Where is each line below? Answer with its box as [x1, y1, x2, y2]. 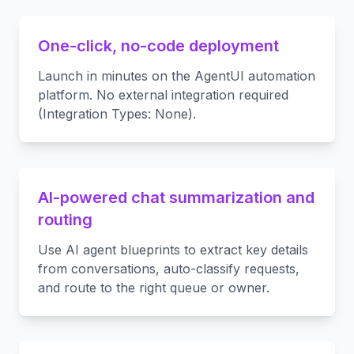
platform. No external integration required [38, 87, 288, 103]
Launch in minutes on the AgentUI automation [38, 68, 315, 84]
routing [38, 210, 92, 229]
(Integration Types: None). [38, 106, 196, 122]
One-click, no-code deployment [38, 36, 279, 55]
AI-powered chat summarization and [38, 188, 314, 207]
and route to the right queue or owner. [38, 280, 269, 296]
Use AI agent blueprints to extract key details [38, 242, 308, 258]
